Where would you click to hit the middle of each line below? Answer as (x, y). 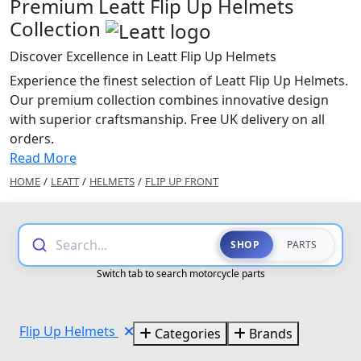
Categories (186, 333)
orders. (32, 138)
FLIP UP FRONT (182, 181)
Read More (43, 158)
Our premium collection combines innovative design (169, 100)
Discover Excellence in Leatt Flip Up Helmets (143, 56)
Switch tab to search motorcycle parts (180, 273)
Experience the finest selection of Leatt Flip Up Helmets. (179, 80)
